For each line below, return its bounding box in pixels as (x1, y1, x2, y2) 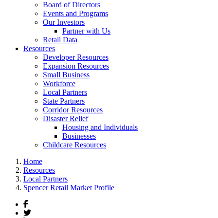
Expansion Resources (43, 62, 109, 70)
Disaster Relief (43, 114, 88, 123)
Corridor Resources (43, 106, 103, 114)
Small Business (43, 71, 90, 79)
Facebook (28, 200, 58, 207)
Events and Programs (43, 9, 108, 18)
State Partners (43, 97, 85, 105)
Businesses (62, 132, 96, 140)
